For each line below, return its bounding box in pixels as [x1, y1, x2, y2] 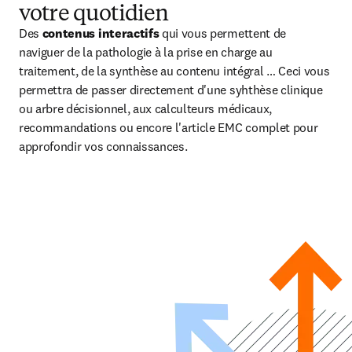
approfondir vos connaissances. [19, 138, 188, 154]
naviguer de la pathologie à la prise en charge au [19, 44, 273, 60]
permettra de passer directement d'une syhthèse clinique [19, 82, 323, 97]
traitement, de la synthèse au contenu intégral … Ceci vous [19, 63, 330, 79]
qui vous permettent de [162, 25, 286, 41]
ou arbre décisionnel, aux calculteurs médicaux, [19, 101, 272, 116]
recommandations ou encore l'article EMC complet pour [19, 119, 318, 135]
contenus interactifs [42, 25, 163, 41]
